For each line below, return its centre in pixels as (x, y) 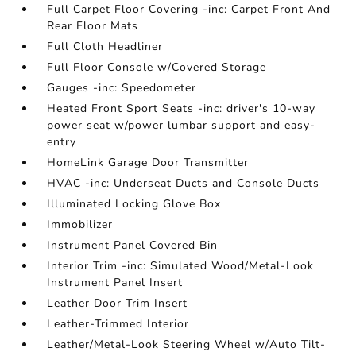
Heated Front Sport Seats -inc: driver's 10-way (182, 109)
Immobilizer (80, 225)
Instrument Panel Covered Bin (133, 246)
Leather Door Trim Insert (118, 304)
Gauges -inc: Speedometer (122, 88)
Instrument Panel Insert (115, 283)
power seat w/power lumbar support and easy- (182, 126)
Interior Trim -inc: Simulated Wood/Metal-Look (181, 266)
